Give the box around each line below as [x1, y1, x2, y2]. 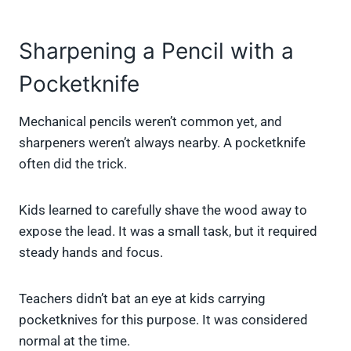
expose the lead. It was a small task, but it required [19, 223, 317, 240]
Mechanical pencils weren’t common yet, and [19, 114, 282, 130]
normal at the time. [19, 333, 130, 349]
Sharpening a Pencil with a [19, 38, 294, 65]
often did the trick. [19, 156, 127, 172]
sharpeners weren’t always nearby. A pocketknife [19, 135, 306, 151]
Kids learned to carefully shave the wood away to [19, 202, 307, 219]
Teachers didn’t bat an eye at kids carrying [19, 291, 266, 307]
